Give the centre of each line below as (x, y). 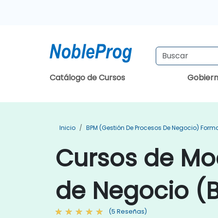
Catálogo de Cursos (87, 78)
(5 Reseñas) (128, 211)
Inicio (67, 128)
